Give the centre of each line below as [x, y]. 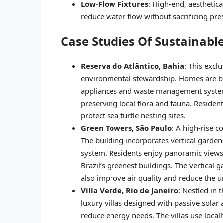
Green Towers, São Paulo [126, 128]
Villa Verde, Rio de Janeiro [129, 190]
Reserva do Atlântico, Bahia [132, 65]
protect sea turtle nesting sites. [133, 115]
